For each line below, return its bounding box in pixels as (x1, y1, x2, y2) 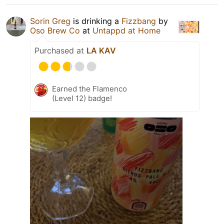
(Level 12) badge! (52, 93, 112, 103)
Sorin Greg (30, 15, 70, 26)
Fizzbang (121, 15, 156, 26)
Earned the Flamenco (52, 83, 127, 93)
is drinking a (70, 15, 121, 26)
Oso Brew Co (30, 25, 80, 35)
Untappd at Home (92, 25, 160, 35)
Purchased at (34, 45, 86, 55)
